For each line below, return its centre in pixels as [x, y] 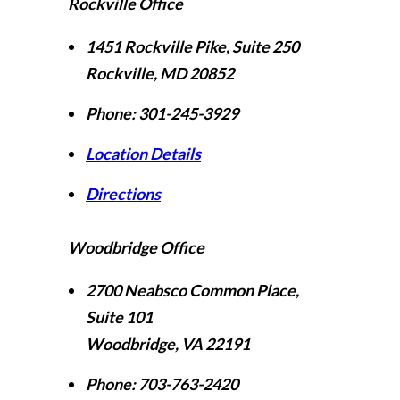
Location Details [143, 154]
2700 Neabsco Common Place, [192, 290]
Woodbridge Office [136, 247]
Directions [123, 194]
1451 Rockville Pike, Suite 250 [192, 46]
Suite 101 [119, 317]
